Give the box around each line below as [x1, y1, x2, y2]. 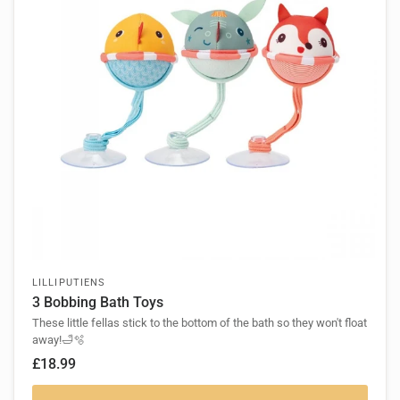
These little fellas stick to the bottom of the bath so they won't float [32, 316, 367, 330]
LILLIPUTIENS [32, 277, 106, 289]
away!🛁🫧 [32, 333, 85, 347]
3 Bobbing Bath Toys [32, 294, 163, 312]
